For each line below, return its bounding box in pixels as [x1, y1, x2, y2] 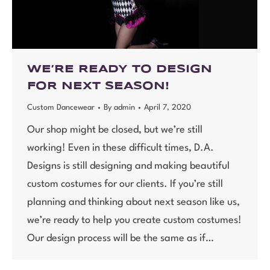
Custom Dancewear [27, 103, 95, 111]
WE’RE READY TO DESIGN [27, 63, 212, 75]
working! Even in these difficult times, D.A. [27, 142, 214, 153]
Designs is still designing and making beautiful [27, 160, 230, 171]
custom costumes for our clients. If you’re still [27, 178, 223, 189]
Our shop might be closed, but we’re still [27, 124, 202, 135]
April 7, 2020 [144, 103, 191, 111]
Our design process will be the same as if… [27, 233, 214, 243]
